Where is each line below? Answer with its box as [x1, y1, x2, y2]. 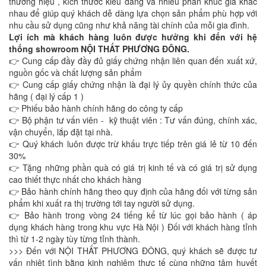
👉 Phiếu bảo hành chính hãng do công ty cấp [9, 102, 185, 114]
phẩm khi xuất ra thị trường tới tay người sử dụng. [9, 197, 197, 209]
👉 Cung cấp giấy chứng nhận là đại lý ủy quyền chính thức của [9, 78, 257, 90]
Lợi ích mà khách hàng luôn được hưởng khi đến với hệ [9, 30, 257, 43]
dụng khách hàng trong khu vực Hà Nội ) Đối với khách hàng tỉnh [9, 220, 257, 233]
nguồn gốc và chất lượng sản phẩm [9, 66, 142, 78]
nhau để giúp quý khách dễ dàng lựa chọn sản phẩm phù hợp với [9, 7, 257, 19]
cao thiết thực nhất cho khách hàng [9, 173, 141, 185]
